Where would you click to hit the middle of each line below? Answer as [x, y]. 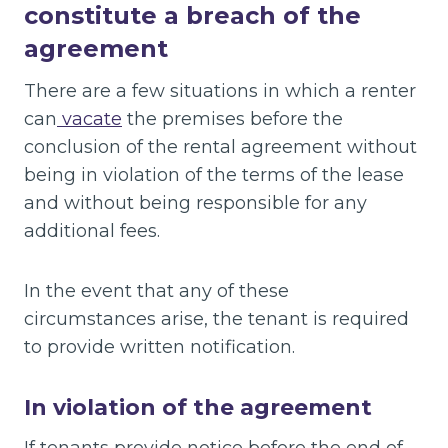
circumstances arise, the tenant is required [216, 318]
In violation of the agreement [198, 407]
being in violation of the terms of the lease [214, 174]
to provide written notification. [159, 346]
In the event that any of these [156, 290]
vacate [89, 118]
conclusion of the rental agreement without [220, 146]
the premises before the [232, 118]
